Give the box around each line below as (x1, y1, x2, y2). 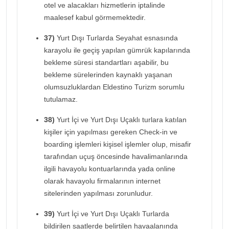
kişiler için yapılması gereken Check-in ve (44, 127, 177, 136)
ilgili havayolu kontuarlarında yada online (44, 164, 175, 173)
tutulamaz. (44, 95, 78, 103)
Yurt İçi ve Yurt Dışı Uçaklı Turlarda (55, 209, 169, 218)
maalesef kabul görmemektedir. (44, 13, 146, 21)
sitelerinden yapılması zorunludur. (44, 189, 153, 197)
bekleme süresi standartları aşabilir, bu (44, 58, 169, 66)
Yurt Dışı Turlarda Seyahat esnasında (55, 33, 178, 42)
